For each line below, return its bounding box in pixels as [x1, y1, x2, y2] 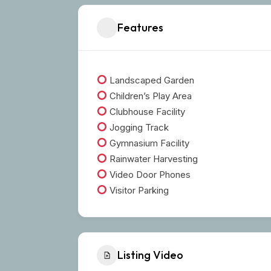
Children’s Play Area [107, 90, 192, 102]
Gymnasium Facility [107, 137, 190, 149]
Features [117, 21, 163, 35]
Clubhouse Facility [107, 105, 186, 117]
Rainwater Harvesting [107, 152, 198, 165]
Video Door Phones [107, 168, 191, 180]
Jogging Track [107, 121, 169, 133]
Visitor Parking [107, 184, 169, 196]
